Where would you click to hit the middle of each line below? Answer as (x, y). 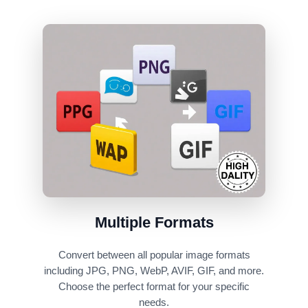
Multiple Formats (154, 223)
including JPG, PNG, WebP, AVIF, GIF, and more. (154, 271)
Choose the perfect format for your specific (154, 287)
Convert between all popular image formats (154, 255)
